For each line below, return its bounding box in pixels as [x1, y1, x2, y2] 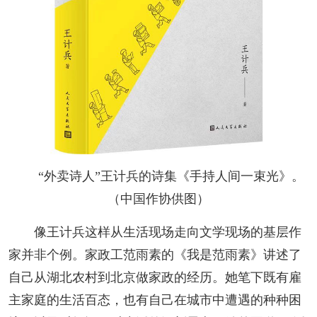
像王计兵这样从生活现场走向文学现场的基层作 [33, 224, 301, 239]
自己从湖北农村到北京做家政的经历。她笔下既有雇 [8, 270, 301, 284]
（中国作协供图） [108, 191, 209, 206]
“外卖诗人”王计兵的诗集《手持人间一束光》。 [38, 168, 304, 183]
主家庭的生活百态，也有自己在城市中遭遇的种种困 [8, 292, 301, 307]
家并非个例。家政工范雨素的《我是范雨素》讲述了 [8, 247, 301, 262]
